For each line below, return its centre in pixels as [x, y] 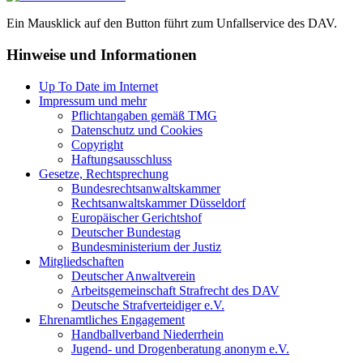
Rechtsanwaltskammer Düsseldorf [158, 203]
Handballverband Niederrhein [147, 334]
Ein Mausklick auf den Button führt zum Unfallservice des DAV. [172, 23]
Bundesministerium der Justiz [146, 246]
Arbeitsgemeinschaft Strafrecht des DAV [175, 290]
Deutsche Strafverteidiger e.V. [148, 305]
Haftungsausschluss [122, 159]
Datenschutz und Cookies [137, 130]
